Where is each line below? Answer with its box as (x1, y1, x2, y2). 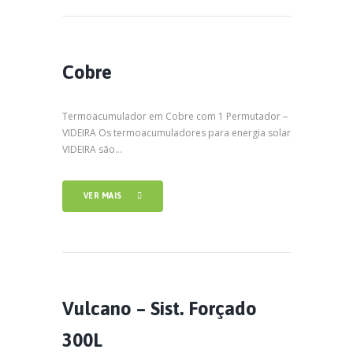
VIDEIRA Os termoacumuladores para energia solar (62, 126, 291, 140)
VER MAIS (83, 191, 122, 201)
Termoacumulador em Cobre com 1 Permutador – (62, 110, 288, 124)
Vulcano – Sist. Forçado (62, 297, 257, 319)
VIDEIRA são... (62, 143, 122, 157)
